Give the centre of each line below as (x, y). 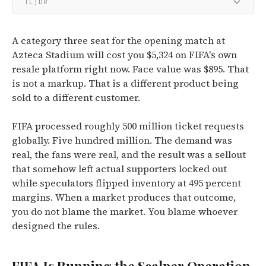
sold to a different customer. (76, 97)
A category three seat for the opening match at (118, 40)
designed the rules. (56, 226)
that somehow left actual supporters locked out (119, 169)
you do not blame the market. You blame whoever (125, 211)
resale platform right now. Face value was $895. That (130, 69)
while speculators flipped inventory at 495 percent (126, 183)
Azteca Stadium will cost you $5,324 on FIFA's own (124, 55)
